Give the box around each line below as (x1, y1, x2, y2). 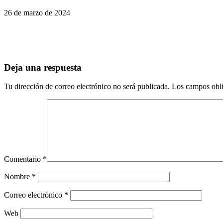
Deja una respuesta (4, 62, 82, 73)
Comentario (4, 155, 43, 164)
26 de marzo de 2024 (4, 8, 70, 17)
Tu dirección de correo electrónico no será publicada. (4, 82, 170, 91)
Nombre (4, 172, 32, 181)
